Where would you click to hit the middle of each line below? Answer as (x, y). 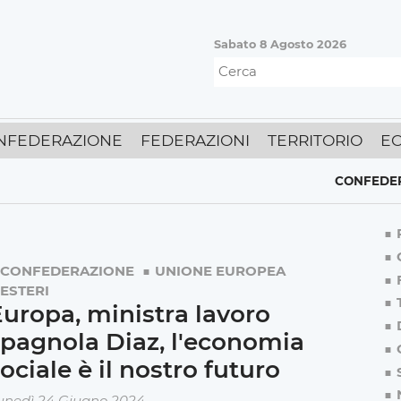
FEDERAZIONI (195, 141)
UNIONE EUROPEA (220, 271)
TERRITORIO (315, 141)
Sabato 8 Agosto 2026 (280, 45)
